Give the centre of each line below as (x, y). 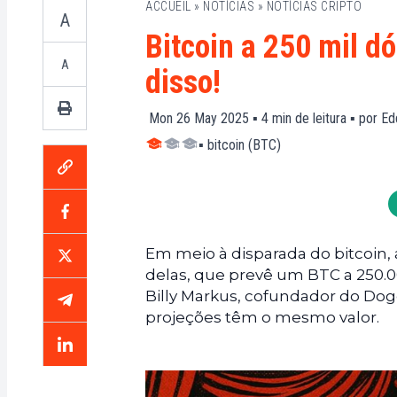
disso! (183, 82)
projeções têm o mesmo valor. (262, 317)
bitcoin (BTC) (244, 145)
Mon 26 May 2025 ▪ (203, 118)
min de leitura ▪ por (325, 118)
